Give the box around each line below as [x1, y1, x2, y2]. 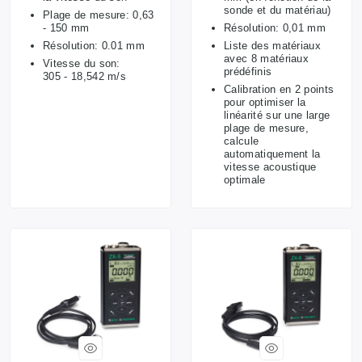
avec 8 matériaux [224, 52, 309, 65]
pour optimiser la [224, 95, 306, 108]
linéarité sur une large [224, 108, 330, 121]
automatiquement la [224, 147, 321, 160]
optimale [224, 173, 266, 186]
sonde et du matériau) [224, 3, 331, 16]
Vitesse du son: [43, 57, 120, 69]
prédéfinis [224, 65, 272, 78]
